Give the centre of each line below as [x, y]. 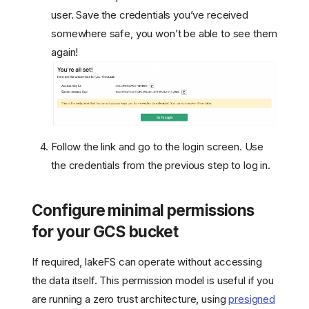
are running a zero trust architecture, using [130, 299]
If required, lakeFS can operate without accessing [147, 261]
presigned [252, 299]
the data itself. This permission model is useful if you [153, 280]
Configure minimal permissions [143, 210]
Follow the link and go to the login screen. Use [158, 146]
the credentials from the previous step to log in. [161, 165]
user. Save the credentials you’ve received [150, 14]
